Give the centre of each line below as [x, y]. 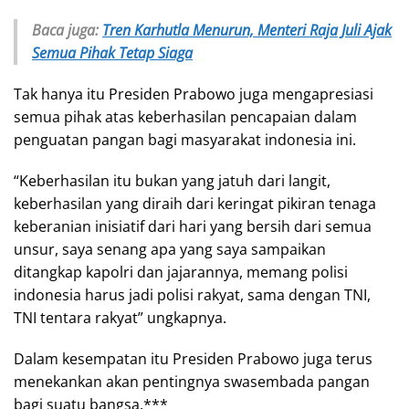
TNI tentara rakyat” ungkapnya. [120, 317]
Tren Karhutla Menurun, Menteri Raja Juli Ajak [247, 30]
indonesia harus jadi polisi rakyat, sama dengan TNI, [192, 294]
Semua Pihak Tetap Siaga [112, 52]
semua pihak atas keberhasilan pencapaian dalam [185, 116]
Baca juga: [67, 30]
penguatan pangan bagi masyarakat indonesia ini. [185, 139]
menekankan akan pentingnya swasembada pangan [192, 381]
